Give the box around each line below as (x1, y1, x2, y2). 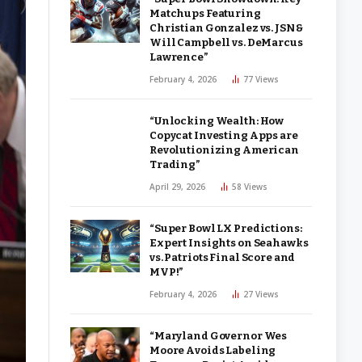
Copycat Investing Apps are (149, 129, 298, 141)
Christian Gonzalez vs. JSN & (149, 22, 304, 34)
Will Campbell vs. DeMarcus (149, 36, 303, 48)
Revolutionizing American (149, 144, 299, 156)
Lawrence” (149, 51, 208, 63)
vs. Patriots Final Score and (149, 251, 296, 263)
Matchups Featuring (149, 7, 261, 19)
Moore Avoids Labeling (149, 344, 276, 356)
